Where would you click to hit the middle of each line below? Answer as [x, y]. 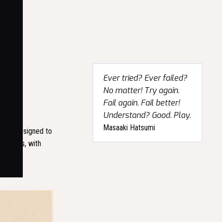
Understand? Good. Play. [147, 115]
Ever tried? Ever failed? [145, 78]
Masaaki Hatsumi [129, 128]
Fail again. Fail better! [142, 103]
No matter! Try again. [141, 90]
